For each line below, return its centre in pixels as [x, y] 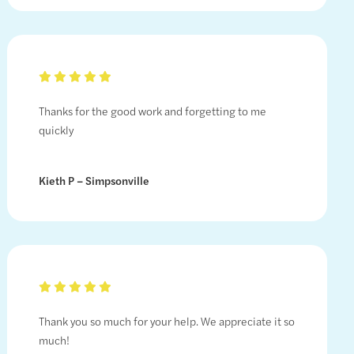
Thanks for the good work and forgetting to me [152, 111]
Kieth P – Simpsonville [94, 181]
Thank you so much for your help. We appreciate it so [166, 321]
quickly [56, 130]
